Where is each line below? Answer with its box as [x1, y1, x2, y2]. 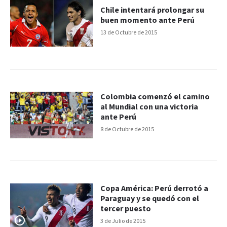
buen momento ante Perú [100, 15, 195, 26]
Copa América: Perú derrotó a [100, 183, 209, 194]
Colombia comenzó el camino [100, 92, 210, 103]
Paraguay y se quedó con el [100, 193, 200, 204]
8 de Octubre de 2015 [100, 126, 155, 134]
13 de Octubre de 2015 [100, 29, 158, 37]
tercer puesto [100, 203, 152, 214]
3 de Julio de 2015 [100, 217, 146, 225]
